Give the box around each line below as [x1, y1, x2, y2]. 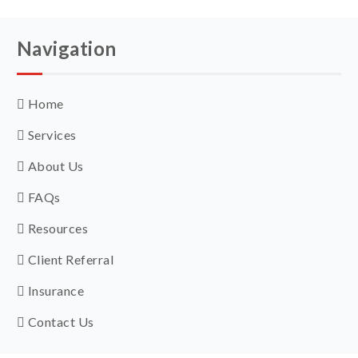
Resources [25, 220, 89, 236]
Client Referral [25, 251, 114, 267]
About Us [25, 157, 84, 173]
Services [25, 126, 77, 142]
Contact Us [25, 313, 94, 329]
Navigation [17, 36, 117, 60]
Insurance [25, 282, 85, 298]
